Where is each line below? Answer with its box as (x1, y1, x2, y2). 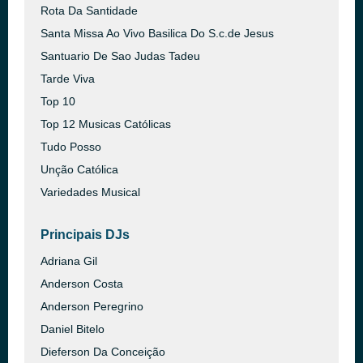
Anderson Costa (41, 277, 123, 290)
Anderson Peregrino (41, 300, 143, 313)
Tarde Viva (41, 72, 95, 85)
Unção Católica (41, 163, 118, 176)
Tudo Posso (41, 140, 101, 153)
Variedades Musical (41, 186, 140, 199)
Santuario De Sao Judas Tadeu (41, 49, 200, 62)
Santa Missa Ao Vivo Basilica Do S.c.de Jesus (41, 27, 274, 40)
